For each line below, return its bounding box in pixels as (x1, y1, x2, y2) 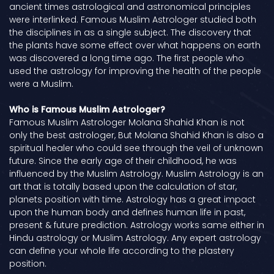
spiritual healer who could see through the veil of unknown (9, 142, 263, 155)
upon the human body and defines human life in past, (9, 206, 245, 219)
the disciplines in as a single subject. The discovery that (9, 26, 251, 39)
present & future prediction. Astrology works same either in (9, 219, 264, 232)
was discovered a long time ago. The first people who (9, 52, 244, 65)
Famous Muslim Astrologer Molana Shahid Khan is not (9, 116, 245, 129)
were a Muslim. (9, 78, 73, 91)
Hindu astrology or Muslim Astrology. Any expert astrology (9, 232, 261, 245)
